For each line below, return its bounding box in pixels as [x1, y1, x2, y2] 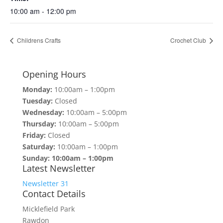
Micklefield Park [22, 204, 75, 214]
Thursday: [22, 118, 56, 128]
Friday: [22, 130, 46, 140]
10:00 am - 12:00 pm [10, 6, 76, 16]
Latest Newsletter [22, 162, 95, 174]
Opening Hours [22, 68, 86, 80]
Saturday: [22, 141, 55, 151]
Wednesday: [22, 107, 64, 117]
